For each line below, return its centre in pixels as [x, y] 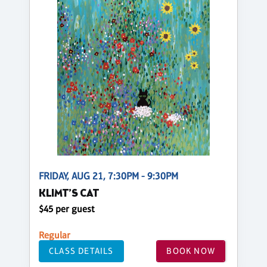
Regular [55, 235]
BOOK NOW [191, 251]
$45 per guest [67, 209]
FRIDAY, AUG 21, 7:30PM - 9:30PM [108, 176]
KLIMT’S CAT [69, 194]
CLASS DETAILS [81, 251]
